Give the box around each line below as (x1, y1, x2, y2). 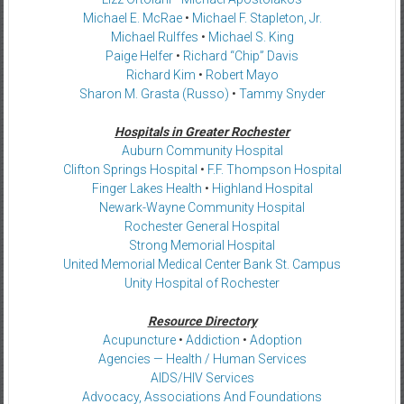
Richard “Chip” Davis (183, 48, 298, 63)
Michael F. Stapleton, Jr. (191, 10, 322, 25)
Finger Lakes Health (91, 180, 202, 196)
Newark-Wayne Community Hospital (99, 199, 305, 215)
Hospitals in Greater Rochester (115, 124, 289, 139)
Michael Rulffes (110, 29, 198, 44)
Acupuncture (102, 332, 176, 347)
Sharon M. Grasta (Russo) (78, 86, 229, 101)
